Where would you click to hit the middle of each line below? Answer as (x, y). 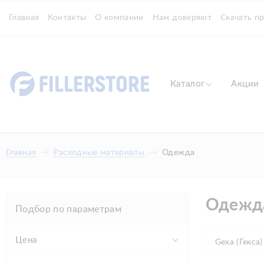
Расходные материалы (99, 153)
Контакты (67, 18)
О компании (119, 18)
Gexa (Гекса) (239, 242)
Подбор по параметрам (68, 209)
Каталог (188, 84)
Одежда (179, 153)
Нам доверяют (182, 18)
